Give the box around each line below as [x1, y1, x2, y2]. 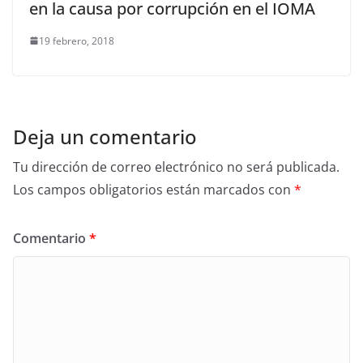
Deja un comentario [13, 122, 197, 150]
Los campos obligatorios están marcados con [13, 180, 294, 199]
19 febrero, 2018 [39, 33, 114, 48]
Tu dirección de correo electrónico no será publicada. [13, 157, 340, 176]
